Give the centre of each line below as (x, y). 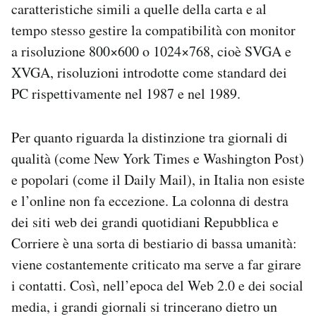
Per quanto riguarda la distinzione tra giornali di (150, 137)
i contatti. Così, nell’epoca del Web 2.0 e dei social (157, 285)
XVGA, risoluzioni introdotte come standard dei (149, 72)
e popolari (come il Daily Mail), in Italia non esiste (158, 180)
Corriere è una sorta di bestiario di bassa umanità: (154, 243)
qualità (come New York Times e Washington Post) (158, 158)
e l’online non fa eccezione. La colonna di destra (150, 201)
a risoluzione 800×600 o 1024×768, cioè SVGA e (151, 51)
